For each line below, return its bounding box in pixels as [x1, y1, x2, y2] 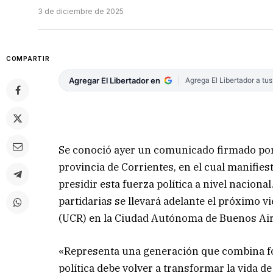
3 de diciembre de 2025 [38, 7, 124, 16]
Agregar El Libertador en [69, 76, 161, 86]
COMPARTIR [6, 55, 50, 63]
